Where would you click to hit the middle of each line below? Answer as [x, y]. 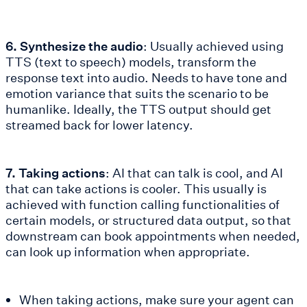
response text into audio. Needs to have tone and [146, 77]
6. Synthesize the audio [74, 46]
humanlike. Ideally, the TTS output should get [138, 109]
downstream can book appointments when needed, [153, 235]
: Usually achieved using [213, 46]
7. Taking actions [56, 172]
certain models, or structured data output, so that [148, 220]
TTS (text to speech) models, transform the [131, 61]
